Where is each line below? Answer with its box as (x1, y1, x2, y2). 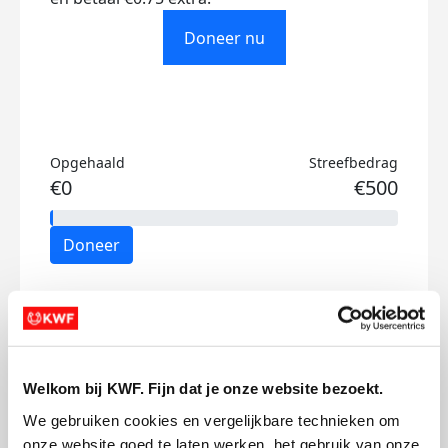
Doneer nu (183, 26, 265, 49)
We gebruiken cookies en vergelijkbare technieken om (23, 411, 401, 429)
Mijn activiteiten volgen (50, 312, 303, 344)
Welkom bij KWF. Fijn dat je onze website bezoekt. (23, 379, 384, 397)
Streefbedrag (309, 153, 398, 172)
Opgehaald (50, 153, 125, 172)
